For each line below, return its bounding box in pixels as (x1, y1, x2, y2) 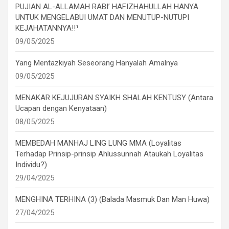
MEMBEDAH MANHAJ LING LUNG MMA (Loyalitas (15, 138, 181, 148)
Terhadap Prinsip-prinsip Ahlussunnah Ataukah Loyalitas (15, 149, 203, 158)
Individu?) (15, 159, 47, 169)
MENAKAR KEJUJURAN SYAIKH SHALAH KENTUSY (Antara (15, 93, 213, 102)
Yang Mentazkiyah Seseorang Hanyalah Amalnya (15, 58, 178, 67)
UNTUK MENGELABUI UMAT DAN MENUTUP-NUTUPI (15, 12, 189, 22)
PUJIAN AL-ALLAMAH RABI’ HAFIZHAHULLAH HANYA (15, 2, 198, 11)
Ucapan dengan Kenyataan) (15, 103, 107, 113)
